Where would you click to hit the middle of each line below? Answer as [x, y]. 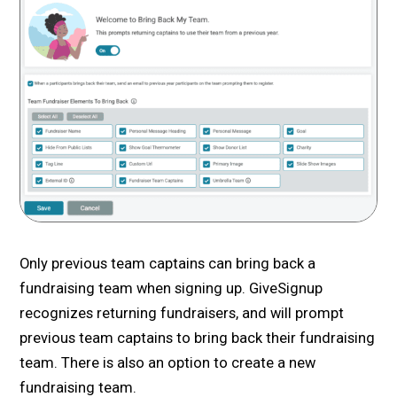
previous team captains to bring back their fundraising [198, 338]
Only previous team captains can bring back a [168, 263]
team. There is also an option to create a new [168, 362]
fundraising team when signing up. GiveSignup [171, 288]
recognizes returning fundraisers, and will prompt [182, 313]
